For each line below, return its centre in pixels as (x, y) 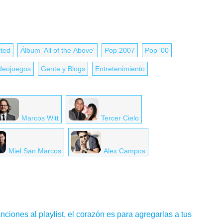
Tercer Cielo (120, 118)
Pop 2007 (120, 50)
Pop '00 (157, 50)
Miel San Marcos (35, 151)
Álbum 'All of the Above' (57, 50)
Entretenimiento (120, 69)
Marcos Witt (40, 118)
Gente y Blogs (63, 69)
